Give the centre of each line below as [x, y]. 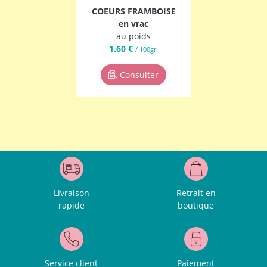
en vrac [133, 24]
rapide [71, 206]
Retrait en [196, 193]
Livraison [71, 193]
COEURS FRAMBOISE [133, 11]
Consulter [139, 75]
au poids [133, 36]
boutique [196, 206]
